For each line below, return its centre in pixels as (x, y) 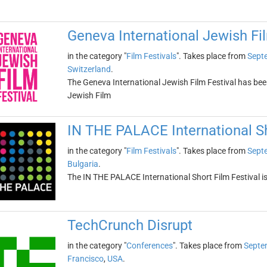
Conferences (149, 246)
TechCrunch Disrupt (130, 225)
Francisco (85, 259)
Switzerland (89, 69)
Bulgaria (83, 164)
